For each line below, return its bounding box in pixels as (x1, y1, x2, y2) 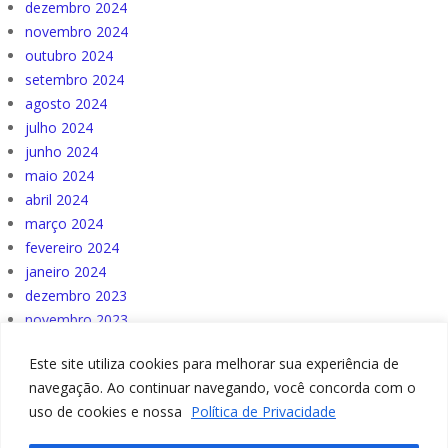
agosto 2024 (25, 94, 107, 114)
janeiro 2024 (25, 262, 106, 282)
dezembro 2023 (25, 286, 127, 306)
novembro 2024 (25, 22, 128, 42)
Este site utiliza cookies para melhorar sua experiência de (29, 353, 399, 373)
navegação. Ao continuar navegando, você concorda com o (29, 377, 416, 397)
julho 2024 (25, 118, 93, 138)
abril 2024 (25, 190, 88, 210)
